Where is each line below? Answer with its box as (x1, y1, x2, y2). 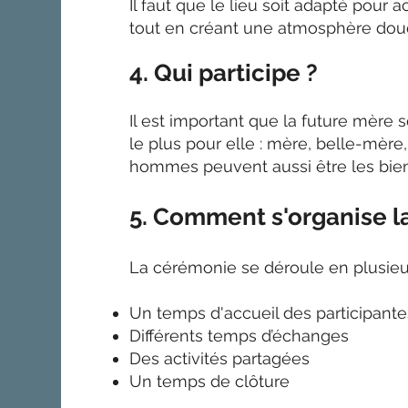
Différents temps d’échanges (129, 325, 354, 345)
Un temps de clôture (129, 371, 291, 391)
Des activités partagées (129, 348, 311, 368)
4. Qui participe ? (129, 58, 319, 87)
